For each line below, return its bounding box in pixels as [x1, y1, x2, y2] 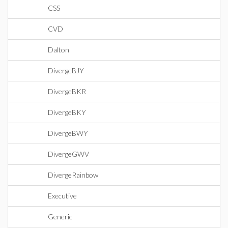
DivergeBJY [48, 66, 84, 75]
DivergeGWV [48, 150, 89, 158]
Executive [48, 191, 77, 200]
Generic [48, 212, 72, 221]
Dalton [48, 45, 69, 54]
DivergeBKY [48, 108, 86, 117]
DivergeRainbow [48, 170, 98, 179]
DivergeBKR [48, 87, 86, 96]
